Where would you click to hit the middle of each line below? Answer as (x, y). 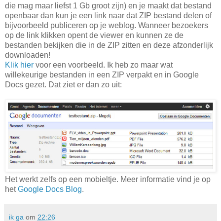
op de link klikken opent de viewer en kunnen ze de (94, 35)
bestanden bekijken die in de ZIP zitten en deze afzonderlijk (109, 45)
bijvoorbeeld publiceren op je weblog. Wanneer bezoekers (107, 25)
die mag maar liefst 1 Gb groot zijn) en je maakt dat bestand (108, 5)
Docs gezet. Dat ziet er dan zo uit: (63, 84)
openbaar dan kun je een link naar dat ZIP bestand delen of (108, 15)
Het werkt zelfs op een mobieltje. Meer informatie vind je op (108, 180)
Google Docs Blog (50, 189)
